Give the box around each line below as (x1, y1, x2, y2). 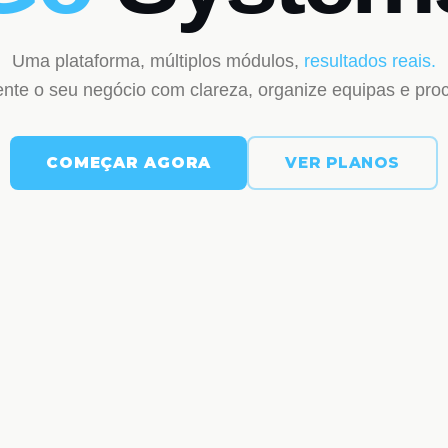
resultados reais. (299, 50, 436, 71)
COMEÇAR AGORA (46, 153, 212, 172)
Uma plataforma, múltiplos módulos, (12, 50, 299, 71)
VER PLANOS (285, 153, 400, 172)
